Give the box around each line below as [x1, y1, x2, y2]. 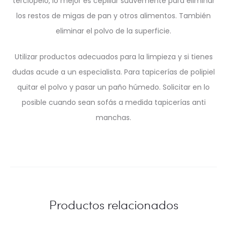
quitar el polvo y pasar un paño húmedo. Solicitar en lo [17, 82, 210, 93]
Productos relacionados [49, 196, 178, 213]
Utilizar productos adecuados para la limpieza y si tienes [14, 52, 213, 62]
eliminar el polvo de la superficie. [56, 26, 171, 36]
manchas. [96, 112, 131, 123]
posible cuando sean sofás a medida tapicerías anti [21, 97, 206, 108]
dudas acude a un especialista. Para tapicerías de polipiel [12, 67, 215, 78]
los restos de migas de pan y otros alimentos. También [16, 11, 211, 21]
